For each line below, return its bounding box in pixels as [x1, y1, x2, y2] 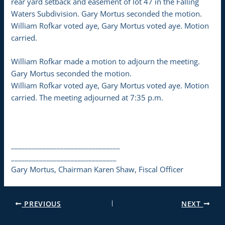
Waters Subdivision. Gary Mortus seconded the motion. [11, 8, 202, 19]
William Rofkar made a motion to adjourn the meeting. [11, 56, 200, 67]
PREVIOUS [22, 198, 61, 208]
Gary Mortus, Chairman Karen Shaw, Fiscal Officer [11, 164, 184, 174]
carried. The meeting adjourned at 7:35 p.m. [11, 92, 164, 103]
